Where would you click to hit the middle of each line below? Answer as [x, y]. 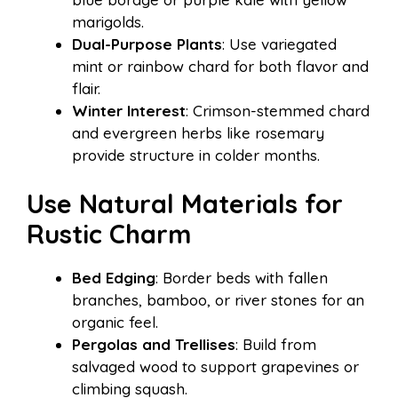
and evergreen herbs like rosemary [198, 132]
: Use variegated [279, 44]
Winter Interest [129, 110]
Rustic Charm [109, 234]
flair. [86, 88]
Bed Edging [114, 278]
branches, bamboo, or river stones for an [218, 300]
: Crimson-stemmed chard [278, 110]
